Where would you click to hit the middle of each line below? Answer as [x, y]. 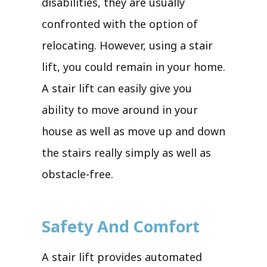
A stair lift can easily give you [117, 88]
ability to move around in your [120, 109]
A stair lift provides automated [122, 257]
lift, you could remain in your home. [133, 66]
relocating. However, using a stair [127, 45]
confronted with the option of [120, 24]
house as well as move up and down [133, 131]
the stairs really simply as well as [126, 152]
